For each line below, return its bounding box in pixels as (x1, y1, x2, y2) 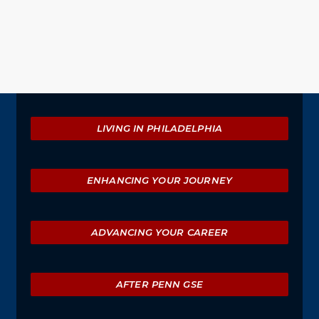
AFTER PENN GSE (116, 278, 203, 291)
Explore (15, 106, 85, 127)
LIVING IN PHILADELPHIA (97, 122, 222, 135)
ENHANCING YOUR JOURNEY (87, 174, 232, 187)
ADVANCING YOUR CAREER (90, 226, 229, 239)
